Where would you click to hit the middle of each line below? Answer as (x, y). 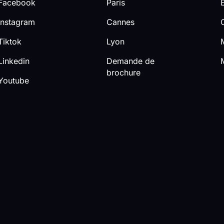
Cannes (121, 22)
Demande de (131, 61)
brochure (124, 73)
